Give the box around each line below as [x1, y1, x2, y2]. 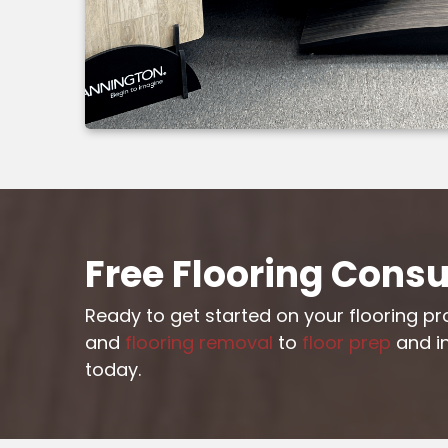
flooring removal [125, 330, 274, 356]
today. [85, 357, 142, 383]
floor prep [302, 330, 392, 356]
